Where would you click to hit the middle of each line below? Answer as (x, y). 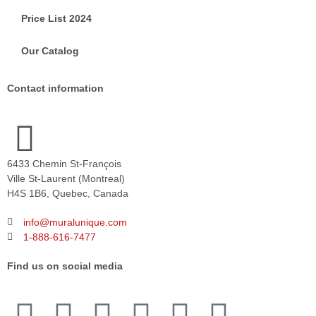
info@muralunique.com (75, 222)
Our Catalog (50, 50)
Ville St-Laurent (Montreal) (66, 178)
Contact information (55, 88)
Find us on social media (65, 266)
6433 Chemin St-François (64, 163)
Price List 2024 (56, 18)
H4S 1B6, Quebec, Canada (68, 193)
